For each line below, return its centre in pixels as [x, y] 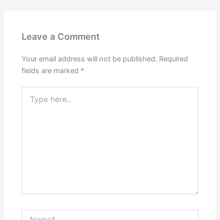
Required [174, 59]
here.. [30, 101]
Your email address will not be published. [90, 59]
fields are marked [51, 70]
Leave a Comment [61, 37]
